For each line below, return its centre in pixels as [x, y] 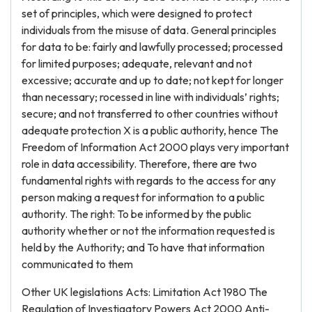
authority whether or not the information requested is [148, 231]
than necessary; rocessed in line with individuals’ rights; [150, 97]
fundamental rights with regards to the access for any [149, 180]
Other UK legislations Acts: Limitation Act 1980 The [145, 292]
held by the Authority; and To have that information [143, 247]
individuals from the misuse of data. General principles [149, 30]
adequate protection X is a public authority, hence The [150, 130]
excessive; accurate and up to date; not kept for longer [153, 80]
